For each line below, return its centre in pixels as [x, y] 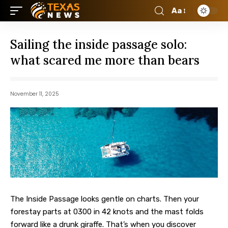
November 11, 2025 [35, 94]
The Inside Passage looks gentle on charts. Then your [105, 199]
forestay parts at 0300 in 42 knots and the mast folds [107, 211]
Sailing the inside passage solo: [98, 45]
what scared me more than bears [105, 60]
